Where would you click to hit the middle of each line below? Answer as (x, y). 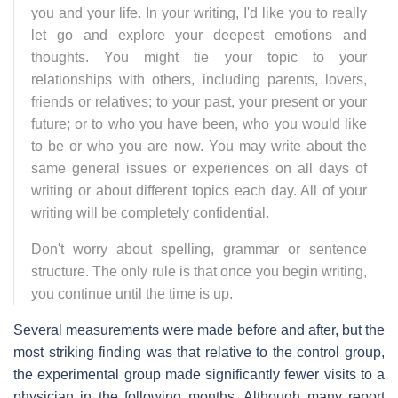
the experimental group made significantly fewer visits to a (199, 374)
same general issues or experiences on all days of (199, 168)
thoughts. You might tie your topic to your (199, 57)
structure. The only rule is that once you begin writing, (199, 271)
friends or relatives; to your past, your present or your (199, 101)
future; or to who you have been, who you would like (199, 123)
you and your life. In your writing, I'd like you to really (199, 12)
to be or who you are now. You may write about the (199, 146)
